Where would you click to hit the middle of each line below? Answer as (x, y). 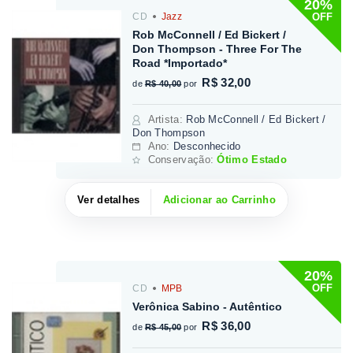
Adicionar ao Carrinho (219, 199)
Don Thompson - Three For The (217, 48)
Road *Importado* (180, 63)
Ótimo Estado (252, 159)
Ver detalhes (109, 199)
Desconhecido (207, 146)
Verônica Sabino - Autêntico (208, 306)
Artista (163, 119)
